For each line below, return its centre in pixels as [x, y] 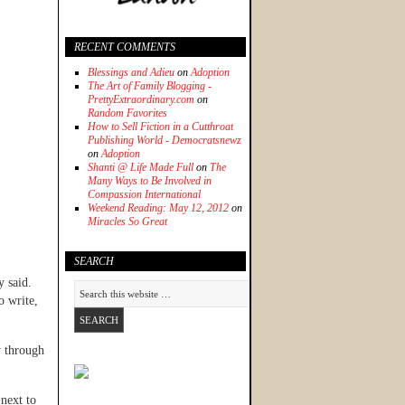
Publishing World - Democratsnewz [165, 141]
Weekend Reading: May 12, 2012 [158, 208]
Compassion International [144, 195]
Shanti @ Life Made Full [141, 168]
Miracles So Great [127, 222]
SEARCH [94, 262]
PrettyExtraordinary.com [141, 100]
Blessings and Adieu [131, 73]
